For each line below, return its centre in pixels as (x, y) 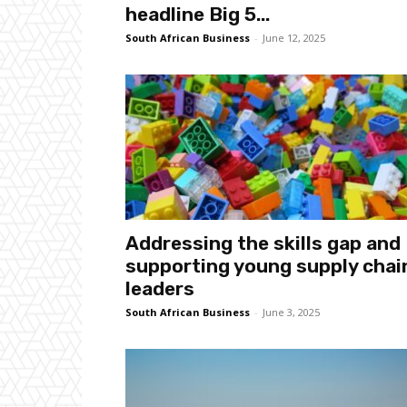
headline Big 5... (198, 14)
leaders (160, 288)
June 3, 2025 (291, 312)
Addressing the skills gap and (263, 243)
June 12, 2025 (294, 38)
